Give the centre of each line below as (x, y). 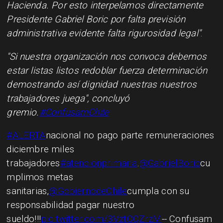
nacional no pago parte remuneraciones (130, 135)
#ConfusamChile (74, 112)
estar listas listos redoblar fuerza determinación (107, 70)
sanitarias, (28, 191)
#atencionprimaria (99, 163)
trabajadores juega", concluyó (68, 98)
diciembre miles (41, 149)
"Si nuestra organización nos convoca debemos (107, 56)
